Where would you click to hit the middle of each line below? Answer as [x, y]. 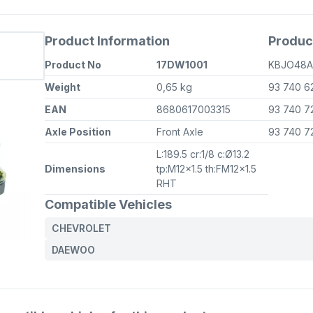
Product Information [107, 41]
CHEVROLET [81, 228]
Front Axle [180, 132]
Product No [73, 65]
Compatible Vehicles [108, 204]
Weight [63, 87]
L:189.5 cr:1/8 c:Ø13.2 [203, 154]
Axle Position [78, 132]
